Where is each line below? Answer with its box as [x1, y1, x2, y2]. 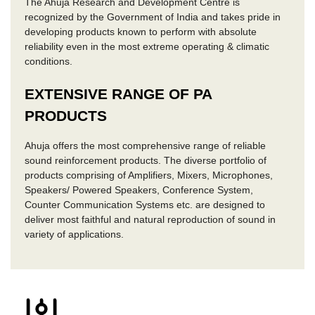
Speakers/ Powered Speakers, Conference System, [25, 184, 253, 195]
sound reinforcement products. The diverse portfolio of [25, 154, 266, 166]
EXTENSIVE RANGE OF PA [25, 85, 212, 102]
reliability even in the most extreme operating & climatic [25, 41, 269, 53]
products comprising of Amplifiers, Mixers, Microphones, [25, 169, 273, 181]
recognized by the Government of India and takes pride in [25, 11, 281, 23]
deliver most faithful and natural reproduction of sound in [25, 213, 276, 225]
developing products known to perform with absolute [25, 26, 257, 38]
